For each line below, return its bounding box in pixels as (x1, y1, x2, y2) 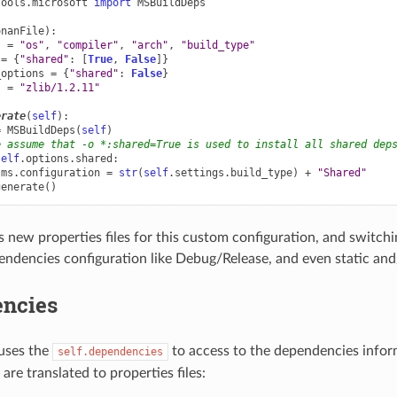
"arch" (130, 39, 168, 52)
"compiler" (56, 39, 119, 52)
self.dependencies (57, 346, 163, 359)
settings (174, 167, 224, 180)
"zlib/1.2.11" (19, 82, 100, 95)
